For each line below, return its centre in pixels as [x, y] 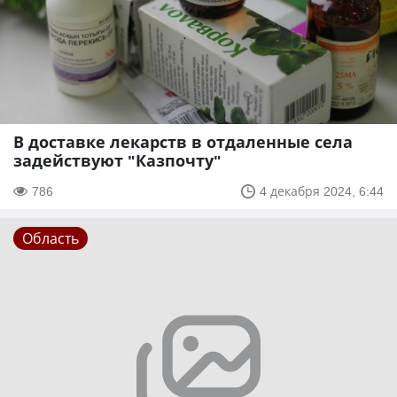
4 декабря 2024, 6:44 [322, 191]
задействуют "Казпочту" [117, 161]
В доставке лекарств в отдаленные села [183, 142]
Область [51, 239]
